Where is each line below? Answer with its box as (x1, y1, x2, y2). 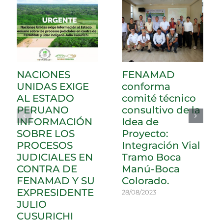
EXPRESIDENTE (17, 186, 94, 198)
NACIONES (17, 68, 71, 81)
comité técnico (122, 92, 196, 104)
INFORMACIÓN (17, 115, 93, 128)
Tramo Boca (122, 151, 182, 163)
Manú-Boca (122, 163, 180, 175)
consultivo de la (122, 104, 201, 116)
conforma (122, 80, 171, 92)
